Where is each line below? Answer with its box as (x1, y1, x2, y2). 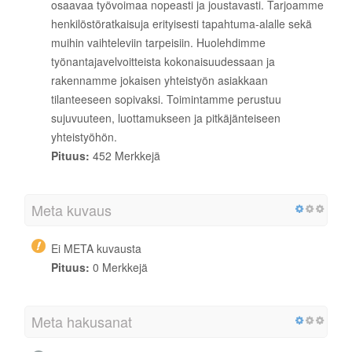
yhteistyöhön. (51, 128, 117, 145)
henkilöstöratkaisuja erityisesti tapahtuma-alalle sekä (51, 15, 312, 31)
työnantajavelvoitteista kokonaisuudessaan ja (51, 53, 275, 69)
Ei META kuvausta (51, 240, 141, 256)
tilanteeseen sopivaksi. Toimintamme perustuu (51, 90, 281, 107)
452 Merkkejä (90, 147, 160, 163)
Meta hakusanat (31, 310, 132, 332)
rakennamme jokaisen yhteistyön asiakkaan (51, 71, 268, 88)
